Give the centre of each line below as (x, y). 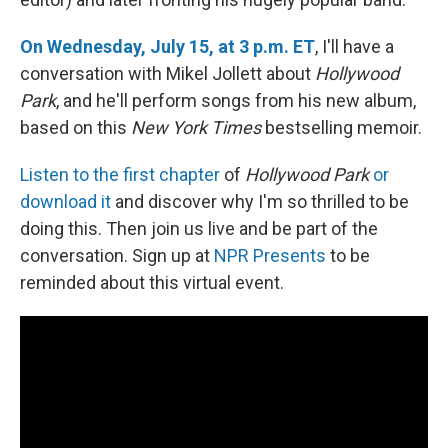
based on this (75, 127)
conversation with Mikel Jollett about (167, 73)
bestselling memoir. (343, 127)
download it (65, 201)
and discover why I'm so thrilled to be (260, 201)
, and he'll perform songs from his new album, (236, 100)
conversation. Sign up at (117, 255)
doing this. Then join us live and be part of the (199, 228)
